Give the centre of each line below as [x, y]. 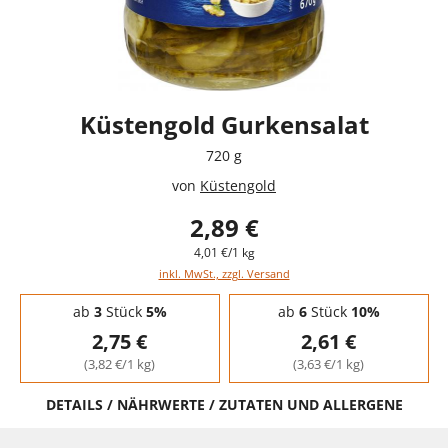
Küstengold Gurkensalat [224, 124]
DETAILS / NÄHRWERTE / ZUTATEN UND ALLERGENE [224, 404]
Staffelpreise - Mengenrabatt [104, 299]
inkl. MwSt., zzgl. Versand [224, 273]
